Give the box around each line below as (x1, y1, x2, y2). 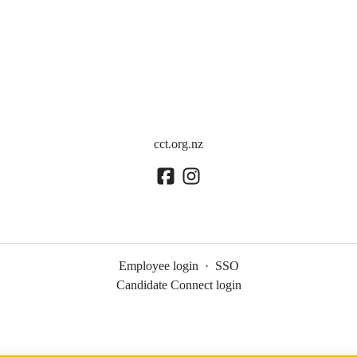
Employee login (118, 259, 198, 273)
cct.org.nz (154, 137, 203, 151)
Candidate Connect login (116, 278, 241, 292)
